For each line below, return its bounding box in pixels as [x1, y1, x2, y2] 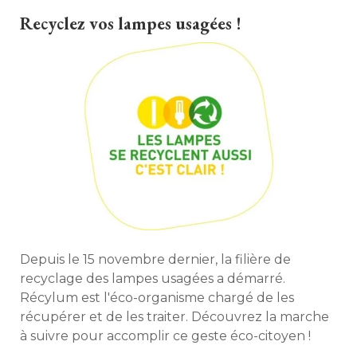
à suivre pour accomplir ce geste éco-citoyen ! [20, 328, 311, 343]
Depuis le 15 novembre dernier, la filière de [20, 252, 291, 267]
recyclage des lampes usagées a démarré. [20, 271, 285, 286]
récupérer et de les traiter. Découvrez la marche [20, 309, 329, 324]
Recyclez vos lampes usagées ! [20, 12, 241, 35]
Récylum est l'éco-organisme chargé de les [20, 290, 294, 305]
